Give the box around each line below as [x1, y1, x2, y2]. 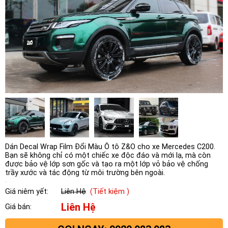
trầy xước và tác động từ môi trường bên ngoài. [5, 168, 165, 177]
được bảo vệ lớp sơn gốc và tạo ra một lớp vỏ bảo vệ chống [5, 159, 208, 168]
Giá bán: [5, 203, 32, 212]
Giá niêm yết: [5, 187, 48, 196]
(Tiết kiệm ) [90, 187, 129, 196]
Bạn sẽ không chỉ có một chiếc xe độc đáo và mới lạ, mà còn [5, 151, 211, 160]
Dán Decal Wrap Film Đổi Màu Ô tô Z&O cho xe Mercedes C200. [5, 142, 215, 151]
